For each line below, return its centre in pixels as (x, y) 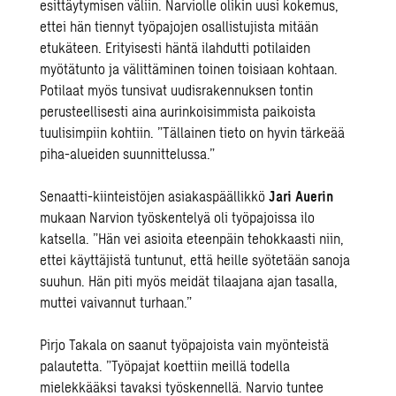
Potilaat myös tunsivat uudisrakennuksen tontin (177, 90)
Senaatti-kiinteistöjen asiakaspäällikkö (155, 196)
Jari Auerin (301, 196)
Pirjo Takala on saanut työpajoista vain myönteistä (185, 344)
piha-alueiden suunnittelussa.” (128, 153)
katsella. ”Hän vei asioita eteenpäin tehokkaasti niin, (192, 238)
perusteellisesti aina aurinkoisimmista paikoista (178, 111)
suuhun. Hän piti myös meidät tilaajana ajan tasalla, (189, 281)
